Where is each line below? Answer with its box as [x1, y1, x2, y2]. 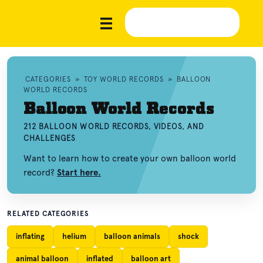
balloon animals [104, 232, 160, 241]
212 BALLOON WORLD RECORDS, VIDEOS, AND [23, 122, 205, 131]
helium [62, 232, 86, 241]
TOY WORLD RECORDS [83, 75, 164, 83]
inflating [16, 232, 45, 241]
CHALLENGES [23, 134, 76, 143]
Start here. [57, 167, 101, 178]
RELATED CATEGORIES [7, 210, 89, 218]
